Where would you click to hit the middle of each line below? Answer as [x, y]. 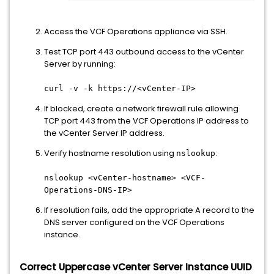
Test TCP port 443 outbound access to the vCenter [144, 52]
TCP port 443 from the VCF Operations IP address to [146, 121]
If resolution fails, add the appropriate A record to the [149, 210]
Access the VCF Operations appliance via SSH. [136, 32]
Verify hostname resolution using [110, 154]
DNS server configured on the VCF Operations [134, 223]
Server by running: [80, 64]
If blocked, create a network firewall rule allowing [141, 109]
